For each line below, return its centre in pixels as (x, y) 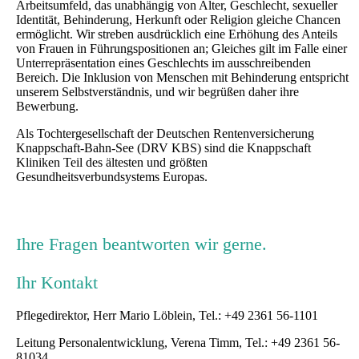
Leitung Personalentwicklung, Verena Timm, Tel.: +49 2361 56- (178, 343)
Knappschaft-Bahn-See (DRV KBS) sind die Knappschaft (163, 148)
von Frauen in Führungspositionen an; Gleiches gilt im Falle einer (182, 49)
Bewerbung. (47, 107)
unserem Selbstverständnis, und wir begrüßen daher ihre (157, 92)
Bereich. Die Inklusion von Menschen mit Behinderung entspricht (182, 78)
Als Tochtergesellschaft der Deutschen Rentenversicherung (165, 134)
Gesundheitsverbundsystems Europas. (112, 177)
